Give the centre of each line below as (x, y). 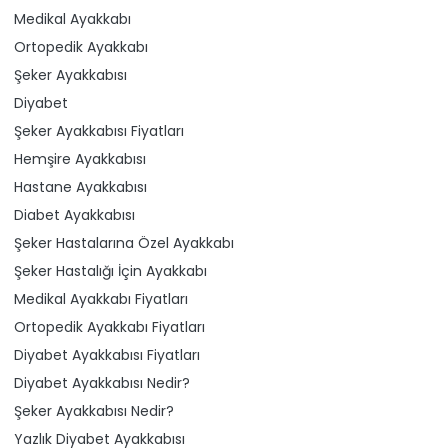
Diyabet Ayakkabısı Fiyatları (107, 354)
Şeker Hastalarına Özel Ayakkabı (124, 242)
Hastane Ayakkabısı (80, 186)
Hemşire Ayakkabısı (80, 158)
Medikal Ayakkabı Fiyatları (101, 298)
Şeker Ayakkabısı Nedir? (94, 410)
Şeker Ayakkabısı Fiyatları (99, 130)
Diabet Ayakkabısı (74, 214)
